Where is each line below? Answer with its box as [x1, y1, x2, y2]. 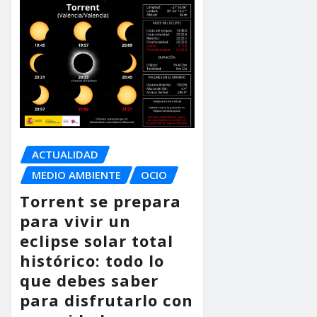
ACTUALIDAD [32, 147, 98, 162]
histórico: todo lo [20, 249, 164, 271]
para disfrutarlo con [20, 289, 193, 311]
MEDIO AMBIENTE [32, 168, 121, 183]
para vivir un [20, 209, 131, 231]
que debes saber [20, 269, 158, 291]
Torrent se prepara [20, 190, 181, 212]
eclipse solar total [20, 229, 173, 251]
